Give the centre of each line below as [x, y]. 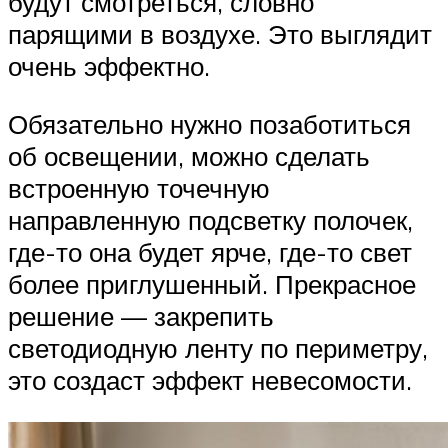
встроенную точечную [139, 188]
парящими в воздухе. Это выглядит [220, 34]
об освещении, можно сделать [189, 156]
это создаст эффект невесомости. [210, 380]
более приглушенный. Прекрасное [212, 284]
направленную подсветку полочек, [210, 220]
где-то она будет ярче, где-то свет [210, 252]
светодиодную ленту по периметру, [218, 348]
